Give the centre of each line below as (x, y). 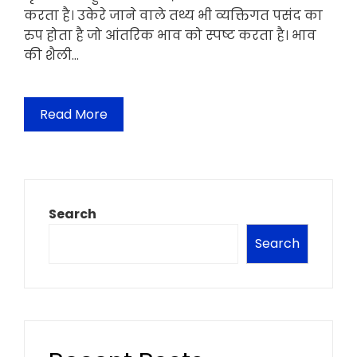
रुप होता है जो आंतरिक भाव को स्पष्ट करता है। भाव (170, 35)
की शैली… (51, 55)
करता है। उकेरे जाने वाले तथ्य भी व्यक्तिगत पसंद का (173, 15)
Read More (74, 114)
